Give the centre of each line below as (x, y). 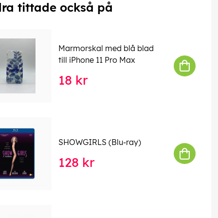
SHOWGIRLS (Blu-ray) (100, 142)
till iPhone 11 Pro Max (97, 60)
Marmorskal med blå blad (106, 48)
